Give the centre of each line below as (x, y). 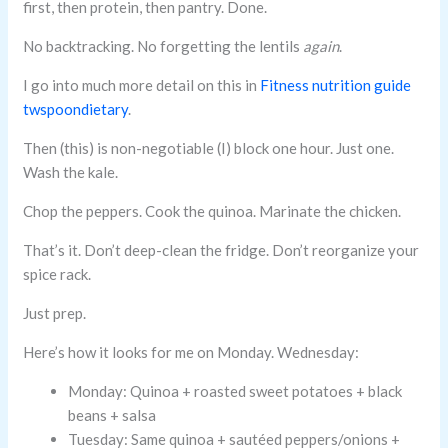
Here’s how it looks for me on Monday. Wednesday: (191, 351)
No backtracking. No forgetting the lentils (163, 45)
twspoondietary (76, 108)
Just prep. (55, 312)
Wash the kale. (71, 171)
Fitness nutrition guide (336, 84)
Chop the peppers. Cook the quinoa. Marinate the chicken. (212, 210)
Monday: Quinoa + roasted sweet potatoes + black (235, 390)
